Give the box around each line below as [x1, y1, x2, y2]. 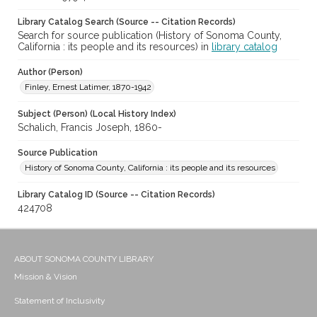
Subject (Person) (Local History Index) [18, 109, 176, 120]
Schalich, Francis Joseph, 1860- [18, 122, 162, 134]
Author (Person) [18, 67, 83, 78]
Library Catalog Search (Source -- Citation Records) [18, 17, 236, 28]
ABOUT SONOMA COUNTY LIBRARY [14, 254, 154, 265]
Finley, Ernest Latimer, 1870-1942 [25, 82, 151, 93]
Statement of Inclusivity [14, 296, 105, 306]
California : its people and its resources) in [18, 41, 212, 53]
